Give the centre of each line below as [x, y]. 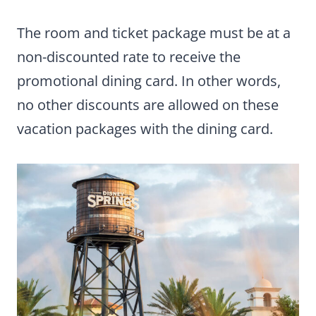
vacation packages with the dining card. [145, 128]
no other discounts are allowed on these [148, 104]
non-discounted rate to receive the [129, 56]
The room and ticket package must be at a [154, 32]
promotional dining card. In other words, [149, 80]
